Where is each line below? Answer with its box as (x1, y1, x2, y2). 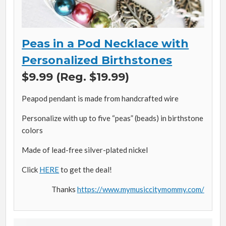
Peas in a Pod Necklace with (22, 37, 189, 51)
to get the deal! (59, 165, 112, 175)
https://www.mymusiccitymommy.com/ (77, 185, 204, 194)
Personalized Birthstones (22, 53, 173, 68)
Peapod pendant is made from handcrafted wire (22, 94, 179, 103)
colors (22, 126, 43, 135)
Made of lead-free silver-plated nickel (22, 145, 148, 155)
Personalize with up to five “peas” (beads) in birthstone (22, 114, 204, 123)
